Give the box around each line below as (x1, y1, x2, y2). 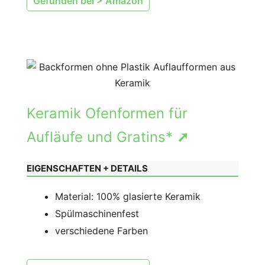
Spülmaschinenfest (55, 207, 139, 219)
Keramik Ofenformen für (27, 104, 188, 122)
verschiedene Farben (55, 224, 148, 237)
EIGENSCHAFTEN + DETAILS (27, 162, 148, 174)
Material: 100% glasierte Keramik (55, 190, 201, 202)
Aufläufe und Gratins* (27, 128, 177, 146)
